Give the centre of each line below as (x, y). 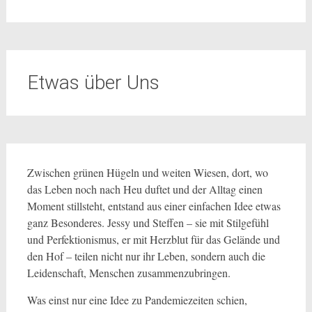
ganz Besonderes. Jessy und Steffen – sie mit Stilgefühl (148, 223)
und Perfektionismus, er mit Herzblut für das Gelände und (153, 239)
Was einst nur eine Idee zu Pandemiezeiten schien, (137, 300)
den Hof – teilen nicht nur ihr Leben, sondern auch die (146, 256)
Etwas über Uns (93, 83)
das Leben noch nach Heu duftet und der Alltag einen (145, 189)
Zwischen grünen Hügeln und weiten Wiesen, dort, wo (147, 172)
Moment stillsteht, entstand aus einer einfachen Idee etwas (154, 206)
